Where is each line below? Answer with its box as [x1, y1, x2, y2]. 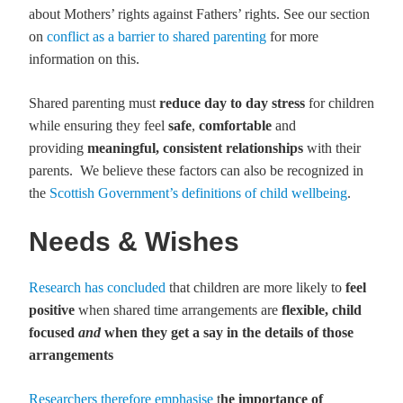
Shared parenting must [29, 95, 159, 111]
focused [29, 325, 78, 340]
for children [305, 95, 374, 111]
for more [266, 29, 318, 44]
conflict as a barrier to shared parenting [47, 29, 266, 44]
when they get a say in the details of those [104, 325, 354, 340]
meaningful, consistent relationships [87, 140, 303, 156]
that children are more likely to [166, 280, 342, 295]
